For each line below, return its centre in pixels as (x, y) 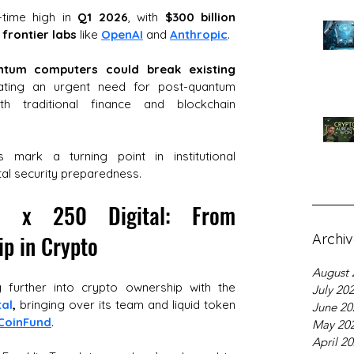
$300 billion (200, 17)
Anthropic (199, 34)
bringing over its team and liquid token (126, 305)
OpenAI (122, 34)
